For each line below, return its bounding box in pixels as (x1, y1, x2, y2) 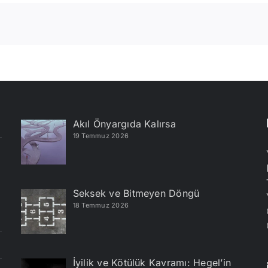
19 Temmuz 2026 (72, 132, 129, 141)
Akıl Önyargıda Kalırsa (72, 118, 176, 130)
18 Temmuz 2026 (72, 201, 129, 210)
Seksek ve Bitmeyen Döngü (72, 187, 200, 200)
